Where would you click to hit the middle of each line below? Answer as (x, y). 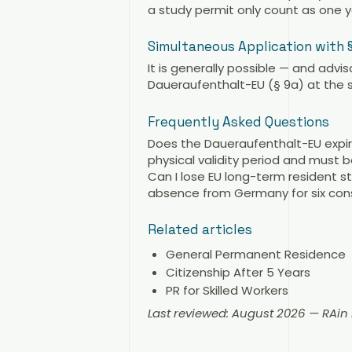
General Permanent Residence (255, 254)
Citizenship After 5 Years (238, 272)
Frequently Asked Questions (238, 121)
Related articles (200, 230)
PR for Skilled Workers (227, 290)
